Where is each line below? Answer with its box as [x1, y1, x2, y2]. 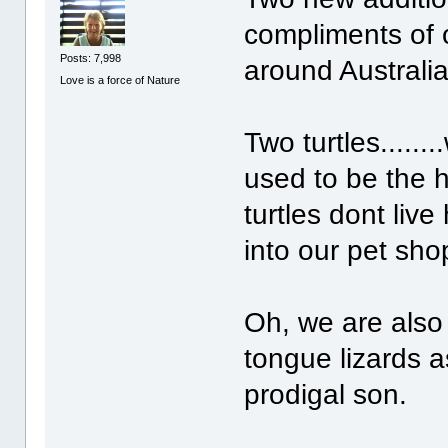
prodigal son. [244, 378, 408, 410]
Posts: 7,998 [60, 52, 122, 65]
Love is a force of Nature [60, 73, 181, 86]
